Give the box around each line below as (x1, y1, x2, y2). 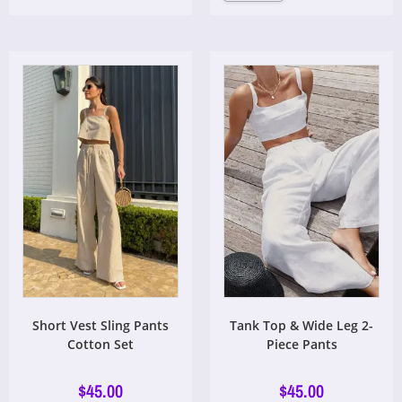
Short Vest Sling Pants (32, 317, 169, 334)
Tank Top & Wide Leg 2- (230, 317, 373, 334)
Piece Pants (266, 336, 337, 353)
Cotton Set (67, 336, 134, 353)
